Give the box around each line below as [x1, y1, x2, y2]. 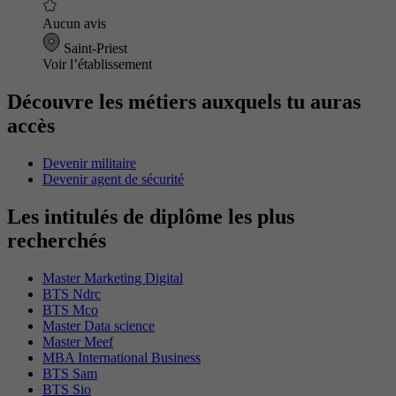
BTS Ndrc [42, 286, 101, 301]
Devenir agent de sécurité [42, 171, 184, 187]
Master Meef [42, 333, 113, 349]
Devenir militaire [42, 155, 136, 171]
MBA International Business [42, 349, 201, 365]
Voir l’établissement [42, 57, 152, 72]
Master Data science [42, 317, 155, 333]
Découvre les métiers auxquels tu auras [7, 90, 361, 113]
